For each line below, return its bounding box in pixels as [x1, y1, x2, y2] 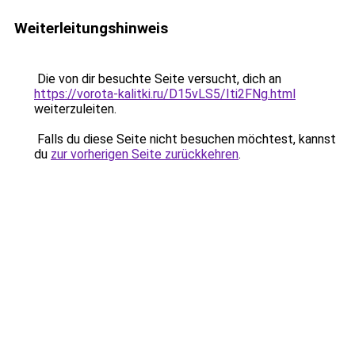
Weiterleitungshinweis [14, 19, 168, 37]
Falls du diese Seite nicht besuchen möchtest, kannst [34, 132, 336, 147]
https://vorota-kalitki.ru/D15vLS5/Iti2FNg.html [34, 86, 296, 101]
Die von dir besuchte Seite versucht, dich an [34, 71, 281, 86]
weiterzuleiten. [34, 101, 116, 116]
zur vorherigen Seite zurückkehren [51, 147, 239, 162]
